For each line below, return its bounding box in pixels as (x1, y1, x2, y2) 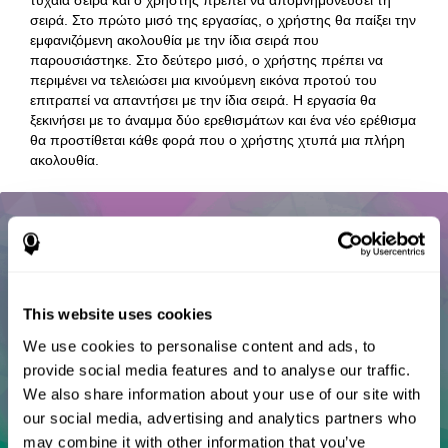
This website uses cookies (23, 305, 213, 323)
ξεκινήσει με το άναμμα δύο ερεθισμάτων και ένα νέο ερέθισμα (30, 111, 417, 128)
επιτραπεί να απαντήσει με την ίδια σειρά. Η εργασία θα (30, 91, 377, 108)
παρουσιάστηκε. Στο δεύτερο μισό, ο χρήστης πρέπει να (30, 51, 384, 68)
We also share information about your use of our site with (23, 385, 421, 402)
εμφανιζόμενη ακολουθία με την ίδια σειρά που (30, 31, 320, 48)
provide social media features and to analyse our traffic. (23, 361, 411, 378)
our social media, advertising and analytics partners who (23, 409, 416, 426)
